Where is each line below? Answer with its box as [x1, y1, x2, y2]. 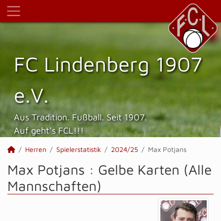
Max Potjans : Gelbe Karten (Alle [7, 161, 212, 178]
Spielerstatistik [56, 145, 101, 153]
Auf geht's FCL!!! [14, 125, 84, 136]
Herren [25, 145, 46, 153]
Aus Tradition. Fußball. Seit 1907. [14, 111, 147, 122]
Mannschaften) [7, 178, 102, 194]
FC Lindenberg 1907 [14, 51, 202, 76]
